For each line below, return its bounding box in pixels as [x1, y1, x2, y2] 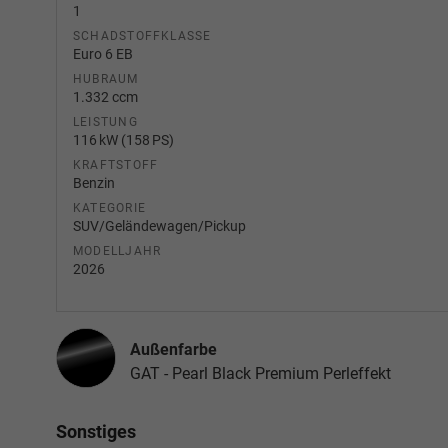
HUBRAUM [73, 72, 139, 87]
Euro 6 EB [73, 46, 133, 63]
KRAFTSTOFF [73, 158, 159, 173]
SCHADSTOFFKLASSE [73, 29, 212, 44]
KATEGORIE [73, 201, 147, 216]
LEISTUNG [73, 115, 138, 130]
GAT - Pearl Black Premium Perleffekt [130, 364, 391, 384]
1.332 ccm [73, 89, 138, 106]
